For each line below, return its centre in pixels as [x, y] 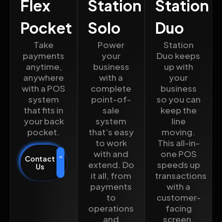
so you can [178, 99]
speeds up [178, 165]
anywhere [44, 78]
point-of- [111, 99]
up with [178, 67]
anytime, [44, 67]
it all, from [111, 176]
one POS [178, 154]
